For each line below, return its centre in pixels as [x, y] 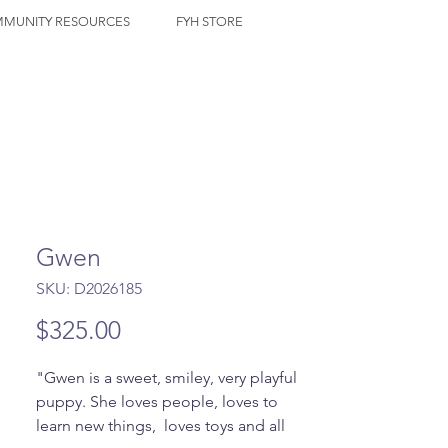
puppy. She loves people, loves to [157, 401]
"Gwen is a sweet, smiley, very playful [166, 377]
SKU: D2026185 [89, 288]
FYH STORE [209, 21]
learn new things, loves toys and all [160, 425]
